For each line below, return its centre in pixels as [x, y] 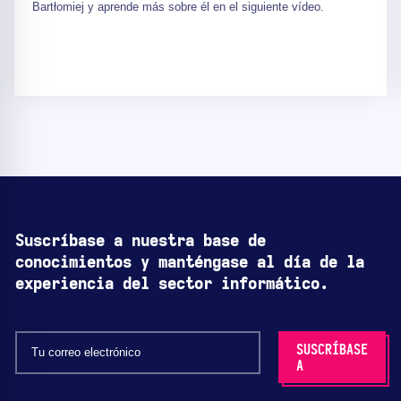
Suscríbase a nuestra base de [141, 241]
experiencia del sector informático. [172, 284]
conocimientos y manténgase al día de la [190, 263]
